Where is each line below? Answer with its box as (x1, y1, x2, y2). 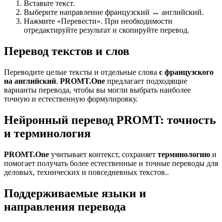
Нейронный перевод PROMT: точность (4, 113, 216, 126)
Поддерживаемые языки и (4, 186, 146, 200)
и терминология (4, 127, 91, 140)
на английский (4, 77, 56, 86)
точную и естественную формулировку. (4, 95, 138, 104)
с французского (159, 68, 214, 77)
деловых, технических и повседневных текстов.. (4, 167, 169, 176)
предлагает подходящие (105, 77, 187, 86)
